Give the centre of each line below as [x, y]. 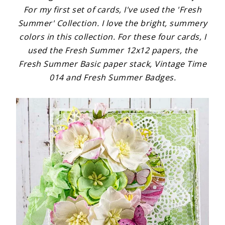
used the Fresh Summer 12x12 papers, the [113, 50]
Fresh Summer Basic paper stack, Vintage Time [113, 64]
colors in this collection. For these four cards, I [113, 36]
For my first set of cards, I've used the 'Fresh [113, 9]
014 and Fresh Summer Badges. [113, 77]
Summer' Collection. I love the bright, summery [113, 23]
